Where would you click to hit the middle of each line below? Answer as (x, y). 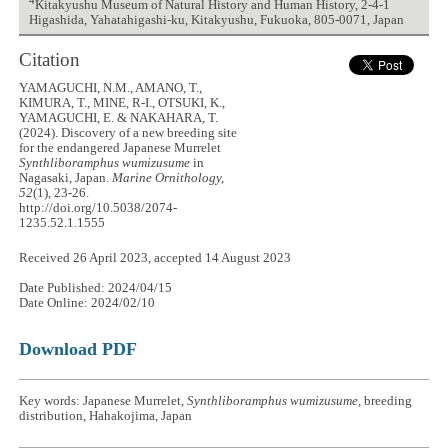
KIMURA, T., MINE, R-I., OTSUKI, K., (122, 102)
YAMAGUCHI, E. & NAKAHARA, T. (119, 117)
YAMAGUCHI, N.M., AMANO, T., (111, 87)
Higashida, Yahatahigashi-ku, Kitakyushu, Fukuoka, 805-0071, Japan (216, 19)
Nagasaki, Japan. (66, 177)
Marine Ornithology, (168, 177)
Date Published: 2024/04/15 (96, 288)
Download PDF (78, 348)
